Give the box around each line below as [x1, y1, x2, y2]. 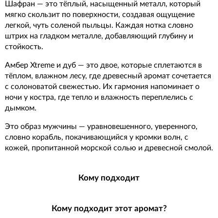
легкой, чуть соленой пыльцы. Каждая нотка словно [5, 21, 193, 29]
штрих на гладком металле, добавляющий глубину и [5, 32, 193, 40]
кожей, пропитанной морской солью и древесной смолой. [5, 144, 213, 152]
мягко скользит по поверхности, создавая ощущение [5, 11, 195, 18]
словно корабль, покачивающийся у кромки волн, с [5, 133, 188, 141]
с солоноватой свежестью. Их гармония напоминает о [5, 83, 200, 91]
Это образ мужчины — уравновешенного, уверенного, [5, 123, 198, 130]
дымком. [5, 104, 36, 112]
